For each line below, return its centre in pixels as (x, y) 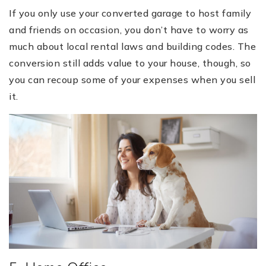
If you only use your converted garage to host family (130, 13)
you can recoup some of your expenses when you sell (132, 80)
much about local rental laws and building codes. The (132, 47)
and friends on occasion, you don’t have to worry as (129, 30)
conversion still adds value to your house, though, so (130, 63)
